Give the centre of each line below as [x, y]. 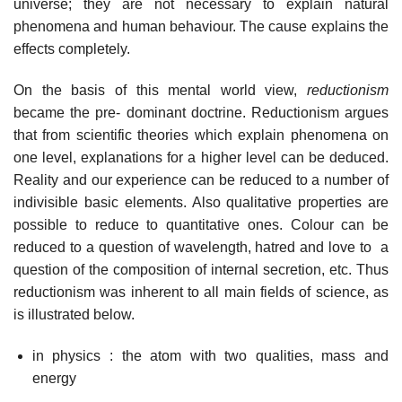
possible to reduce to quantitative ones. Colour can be [201, 224]
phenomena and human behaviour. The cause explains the [201, 27]
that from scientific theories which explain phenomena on [201, 135]
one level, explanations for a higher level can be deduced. [201, 157]
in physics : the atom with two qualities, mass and [210, 355]
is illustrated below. [74, 314]
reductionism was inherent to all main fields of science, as [201, 292]
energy [54, 378]
